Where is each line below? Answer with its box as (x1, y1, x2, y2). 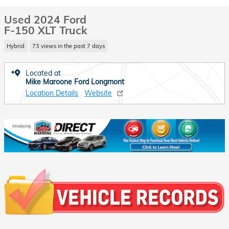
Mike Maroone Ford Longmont (26, 77, 124, 86)
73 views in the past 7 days (32, 42, 105, 50)
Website (84, 88, 112, 98)
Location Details (26, 88, 78, 98)
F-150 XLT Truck (4, 24, 87, 37)
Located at (26, 68, 61, 78)
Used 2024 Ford (4, 13, 86, 26)
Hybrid (7, 42, 25, 50)
